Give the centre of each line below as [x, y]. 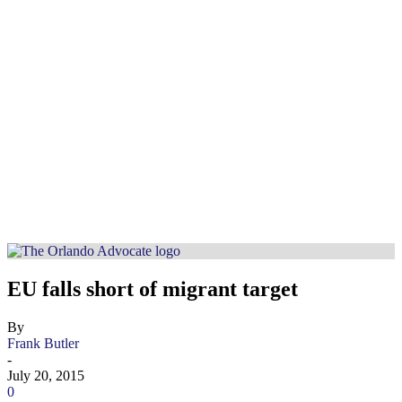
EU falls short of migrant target [153, 288]
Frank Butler [43, 343]
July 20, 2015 [46, 375]
